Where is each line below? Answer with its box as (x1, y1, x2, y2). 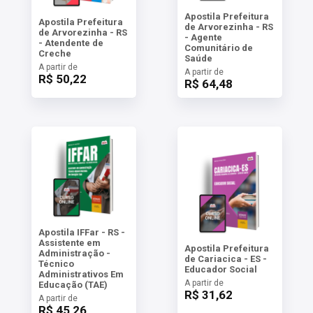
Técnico (38, 259, 74, 269)
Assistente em (38, 238, 101, 248)
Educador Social (184, 263, 257, 275)
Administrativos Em (38, 269, 124, 279)
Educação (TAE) (38, 279, 108, 290)
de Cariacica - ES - (184, 253, 267, 264)
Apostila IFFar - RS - (38, 227, 125, 238)
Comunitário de (184, 43, 253, 53)
